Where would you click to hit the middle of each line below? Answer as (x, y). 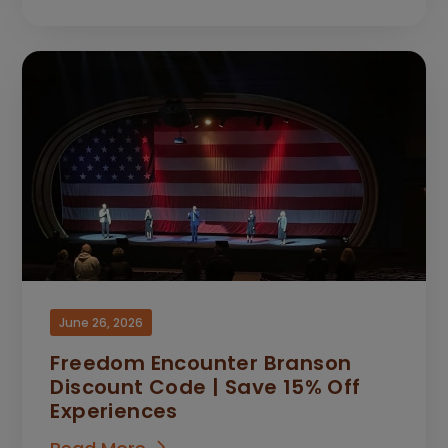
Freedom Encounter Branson (201, 362)
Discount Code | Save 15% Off (205, 386)
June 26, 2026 (101, 322)
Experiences (114, 410)
